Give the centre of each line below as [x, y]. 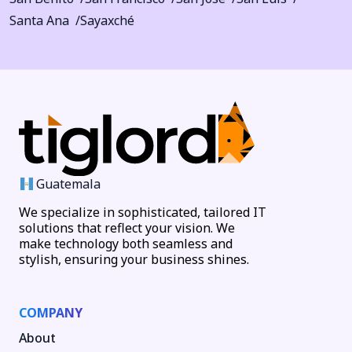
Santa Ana [39, 20]
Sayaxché [107, 20]
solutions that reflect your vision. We [127, 228]
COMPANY [51, 313]
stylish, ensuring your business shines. [134, 260]
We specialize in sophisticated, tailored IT [143, 213]
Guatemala [69, 184]
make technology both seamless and [126, 244]
